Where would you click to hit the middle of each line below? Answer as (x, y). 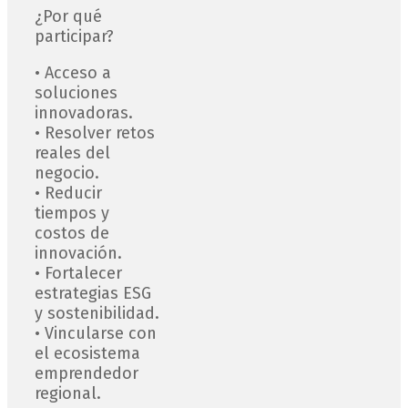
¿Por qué (68, 17)
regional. (68, 394)
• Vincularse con (96, 334)
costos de (72, 234)
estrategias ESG (93, 294)
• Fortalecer (78, 274)
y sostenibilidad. (97, 314)
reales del (72, 153)
